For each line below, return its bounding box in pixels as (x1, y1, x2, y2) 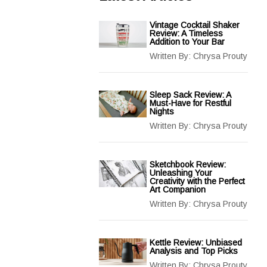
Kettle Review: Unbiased (150, 238, 242, 247)
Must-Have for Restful (150, 98, 231, 108)
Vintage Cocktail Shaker (150, 20, 240, 30)
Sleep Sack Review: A (150, 90, 231, 100)
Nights (150, 107, 174, 116)
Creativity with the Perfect (150, 176, 245, 186)
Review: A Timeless (150, 29, 223, 38)
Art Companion (150, 185, 206, 194)
